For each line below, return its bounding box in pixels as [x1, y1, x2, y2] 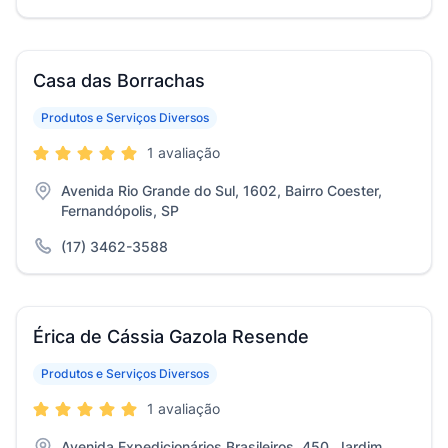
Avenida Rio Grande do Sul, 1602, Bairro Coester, [61, 182, 382, 199]
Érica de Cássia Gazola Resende [33, 326, 309, 347]
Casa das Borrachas [33, 70, 205, 91]
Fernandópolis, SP [61, 202, 179, 219]
